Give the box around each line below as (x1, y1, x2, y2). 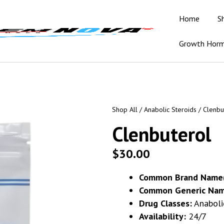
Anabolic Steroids (144, 105, 196, 114)
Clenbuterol (112, 121, 211, 147)
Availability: (139, 210, 186, 222)
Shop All (112, 105, 137, 114)
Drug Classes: (139, 197, 192, 209)
